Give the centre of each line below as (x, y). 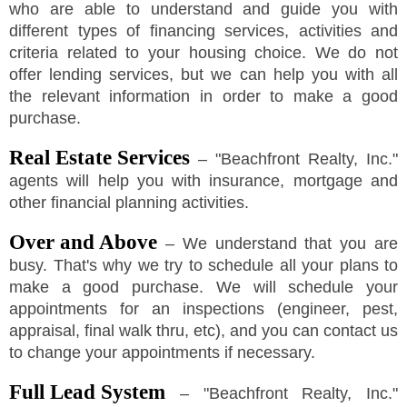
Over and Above (83, 243)
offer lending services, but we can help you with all (203, 75)
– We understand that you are (278, 244)
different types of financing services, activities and (203, 31)
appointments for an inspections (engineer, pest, (203, 309)
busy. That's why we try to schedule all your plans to (203, 266)
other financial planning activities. (129, 203)
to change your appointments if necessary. (162, 353)
